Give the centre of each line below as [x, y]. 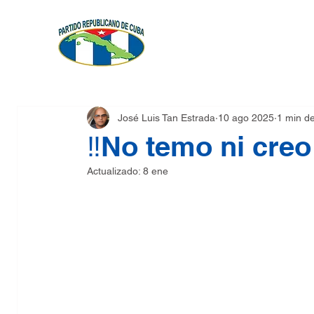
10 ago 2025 [246, 117]
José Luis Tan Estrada [166, 117]
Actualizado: [115, 171]
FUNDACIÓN [203, 46]
